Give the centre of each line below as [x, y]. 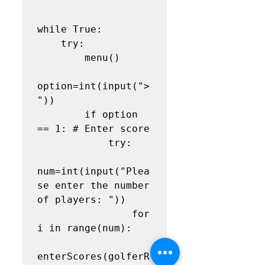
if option [61, 114]
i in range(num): [85, 228]
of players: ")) [82, 199]
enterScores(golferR [93, 256]
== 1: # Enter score [93, 128]
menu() [61, 57]
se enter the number [93, 185]
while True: [70, 29]
